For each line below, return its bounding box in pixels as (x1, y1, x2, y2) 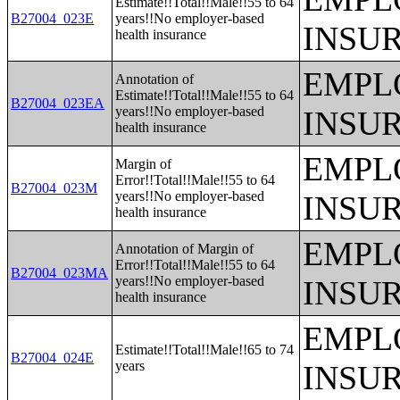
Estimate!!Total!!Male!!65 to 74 (115, 342, 295, 357)
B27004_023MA (11, 265, 109, 280)
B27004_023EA (11, 96, 105, 111)
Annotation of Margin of (115, 241, 254, 256)
